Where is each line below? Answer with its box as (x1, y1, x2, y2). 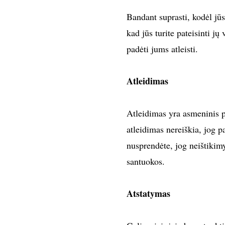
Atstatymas (126, 187, 170, 200)
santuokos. (126, 155, 165, 168)
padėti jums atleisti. (126, 43, 198, 55)
